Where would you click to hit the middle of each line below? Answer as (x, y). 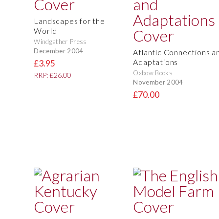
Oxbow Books (153, 73)
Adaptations (156, 62)
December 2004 (59, 51)
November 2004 (158, 82)
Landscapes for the (69, 21)
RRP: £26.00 (53, 75)
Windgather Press (60, 42)
